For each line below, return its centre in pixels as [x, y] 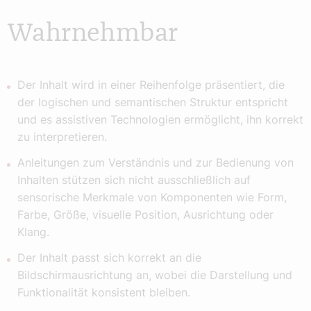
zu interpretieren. [62, 137]
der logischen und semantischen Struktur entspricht [153, 102]
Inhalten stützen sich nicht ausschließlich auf [134, 180]
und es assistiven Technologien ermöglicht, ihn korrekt [160, 120]
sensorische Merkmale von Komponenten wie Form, [152, 197]
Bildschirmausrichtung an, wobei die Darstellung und [155, 275]
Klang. [33, 232]
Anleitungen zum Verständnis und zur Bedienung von [155, 163]
